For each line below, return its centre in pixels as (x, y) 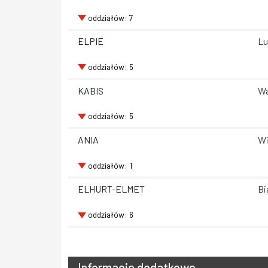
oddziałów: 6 (110, 214)
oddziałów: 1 (110, 165)
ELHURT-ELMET (111, 189)
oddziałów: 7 (110, 17)
